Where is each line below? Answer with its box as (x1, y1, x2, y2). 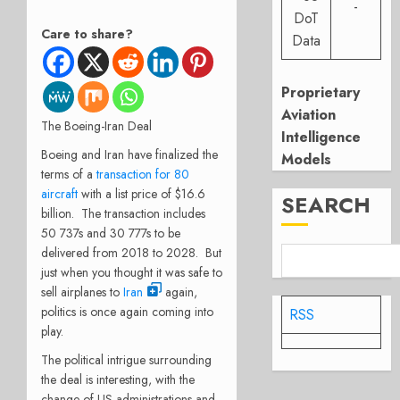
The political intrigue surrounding (41, 350, 212, 369)
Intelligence (281, 127, 362, 147)
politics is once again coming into (41, 302, 213, 321)
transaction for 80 (96, 164, 189, 183)
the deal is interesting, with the (41, 370, 195, 388)
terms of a (41, 164, 96, 183)
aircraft (41, 184, 78, 203)
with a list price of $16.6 (78, 184, 205, 203)
